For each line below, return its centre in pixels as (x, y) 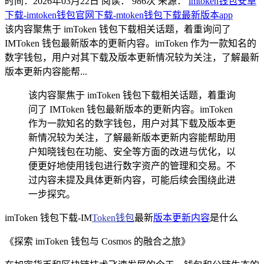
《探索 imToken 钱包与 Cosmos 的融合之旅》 (98, 241)
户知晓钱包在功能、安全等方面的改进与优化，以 (132, 151)
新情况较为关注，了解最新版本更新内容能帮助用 (132, 137)
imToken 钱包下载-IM (48, 217)
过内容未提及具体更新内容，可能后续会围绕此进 (132, 180)
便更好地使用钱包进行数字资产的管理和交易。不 (132, 166)
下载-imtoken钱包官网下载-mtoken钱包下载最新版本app (119, 15)
